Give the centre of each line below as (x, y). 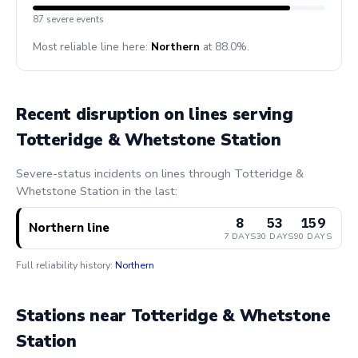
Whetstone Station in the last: (97, 191)
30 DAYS (275, 237)
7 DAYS (240, 237)
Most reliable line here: (92, 47)
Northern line (69, 228)
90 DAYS (312, 237)
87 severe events (68, 20)
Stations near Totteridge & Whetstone (173, 316)
